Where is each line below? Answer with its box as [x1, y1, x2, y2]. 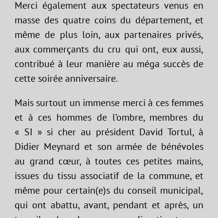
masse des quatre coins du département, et [15, 14, 203, 26]
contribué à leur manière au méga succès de [15, 57, 203, 70]
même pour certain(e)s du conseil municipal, [15, 184, 203, 197]
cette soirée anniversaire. [15, 72, 118, 85]
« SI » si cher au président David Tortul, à [15, 126, 203, 138]
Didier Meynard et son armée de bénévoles [15, 140, 203, 153]
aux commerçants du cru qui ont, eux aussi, [15, 43, 203, 55]
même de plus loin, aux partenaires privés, [15, 28, 203, 41]
